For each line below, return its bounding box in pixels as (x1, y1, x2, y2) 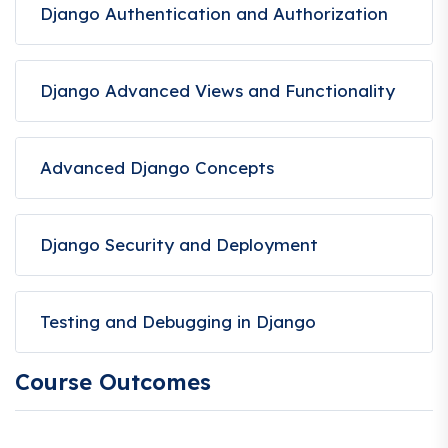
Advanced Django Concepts (40, 156, 274, 178)
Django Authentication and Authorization (40, 2, 388, 24)
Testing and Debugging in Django (40, 310, 316, 332)
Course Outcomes (15, 367, 211, 396)
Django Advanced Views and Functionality (40, 79, 395, 101)
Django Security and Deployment (40, 233, 318, 255)
